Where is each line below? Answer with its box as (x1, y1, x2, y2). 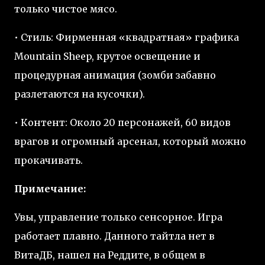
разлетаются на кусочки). (14, 88, 145, 100)
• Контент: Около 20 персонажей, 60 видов (14, 117, 231, 128)
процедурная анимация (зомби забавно (14, 69, 216, 81)
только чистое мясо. (14, 3, 117, 15)
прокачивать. (14, 154, 83, 166)
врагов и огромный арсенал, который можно (14, 135, 246, 147)
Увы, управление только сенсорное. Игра (14, 211, 222, 223)
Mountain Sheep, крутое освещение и (14, 50, 201, 62)
